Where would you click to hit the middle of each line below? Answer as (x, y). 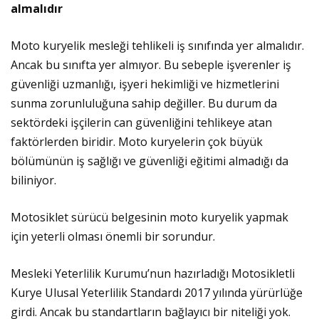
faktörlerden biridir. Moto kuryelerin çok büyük (137, 142)
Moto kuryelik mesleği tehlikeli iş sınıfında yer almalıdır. (157, 46)
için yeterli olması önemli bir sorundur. (113, 237)
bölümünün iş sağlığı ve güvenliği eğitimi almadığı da (150, 161)
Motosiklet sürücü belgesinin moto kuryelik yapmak (150, 218)
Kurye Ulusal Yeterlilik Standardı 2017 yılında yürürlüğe (157, 293)
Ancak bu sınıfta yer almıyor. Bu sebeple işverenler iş (151, 65)
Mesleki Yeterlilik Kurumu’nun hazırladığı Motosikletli (153, 274)
